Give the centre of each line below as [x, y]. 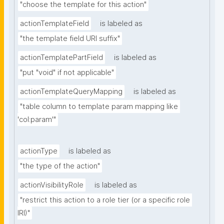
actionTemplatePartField [61, 58]
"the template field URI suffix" [70, 39]
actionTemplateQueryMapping [71, 92]
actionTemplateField [54, 24]
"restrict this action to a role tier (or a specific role [105, 200]
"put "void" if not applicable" [67, 73]
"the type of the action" [60, 166]
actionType [39, 151]
